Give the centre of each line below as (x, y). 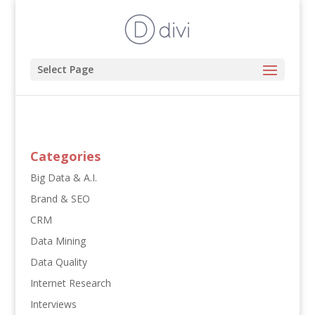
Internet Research (70, 283)
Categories (65, 156)
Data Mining (58, 241)
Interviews (53, 304)
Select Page (65, 69)
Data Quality (58, 262)
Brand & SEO (60, 199)
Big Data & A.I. (63, 178)
